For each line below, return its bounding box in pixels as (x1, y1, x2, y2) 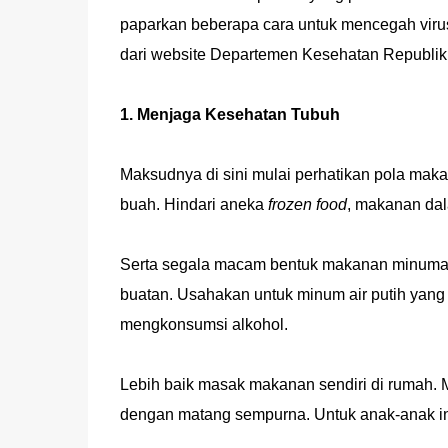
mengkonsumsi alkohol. (119, 316, 288, 333)
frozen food (267, 196, 347, 213)
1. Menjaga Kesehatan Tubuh (119, 106, 340, 123)
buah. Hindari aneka (119, 196, 268, 213)
